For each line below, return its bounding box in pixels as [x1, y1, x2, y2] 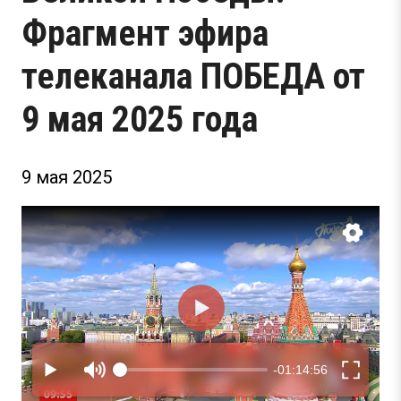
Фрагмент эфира [21, 13, 269, 55]
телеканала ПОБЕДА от [21, 55, 365, 98]
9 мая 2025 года [21, 98, 258, 141]
